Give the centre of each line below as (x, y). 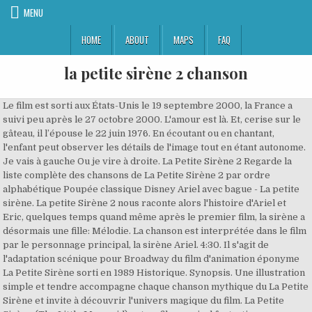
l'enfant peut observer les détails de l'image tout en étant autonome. (155, 147)
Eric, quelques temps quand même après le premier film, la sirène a (154, 217)
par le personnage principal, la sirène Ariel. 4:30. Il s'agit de (136, 245)
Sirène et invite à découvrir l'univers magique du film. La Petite (144, 301)
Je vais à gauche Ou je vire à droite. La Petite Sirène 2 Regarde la (148, 161)
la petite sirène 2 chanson (156, 73)
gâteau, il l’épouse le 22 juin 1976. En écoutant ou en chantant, (139, 133)
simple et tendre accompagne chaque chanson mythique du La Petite (156, 287)
